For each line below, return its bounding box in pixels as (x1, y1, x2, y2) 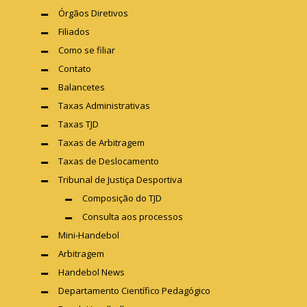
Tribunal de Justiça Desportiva (58, 173, 182, 186)
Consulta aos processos (82, 210, 183, 223)
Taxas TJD (58, 118, 99, 131)
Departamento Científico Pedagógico (58, 284, 210, 297)
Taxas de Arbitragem (58, 136, 145, 149)
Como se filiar (58, 44, 115, 57)
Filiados (58, 25, 90, 38)
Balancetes (58, 81, 105, 94)
